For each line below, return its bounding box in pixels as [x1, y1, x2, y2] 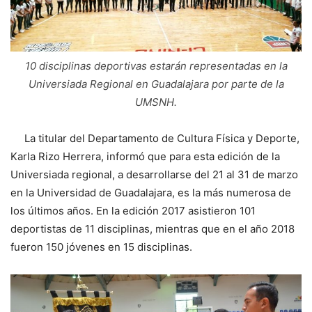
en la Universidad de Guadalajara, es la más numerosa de [10, 185, 291, 199]
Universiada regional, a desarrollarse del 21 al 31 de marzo [10, 167, 298, 181]
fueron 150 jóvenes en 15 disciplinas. [10, 240, 192, 253]
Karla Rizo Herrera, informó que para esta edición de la [10, 149, 280, 163]
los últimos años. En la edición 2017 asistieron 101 [10, 203, 256, 217]
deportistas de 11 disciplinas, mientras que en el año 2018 [10, 221, 295, 235]
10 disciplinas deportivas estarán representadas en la [24, 58, 288, 72]
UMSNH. [135, 95, 177, 109]
